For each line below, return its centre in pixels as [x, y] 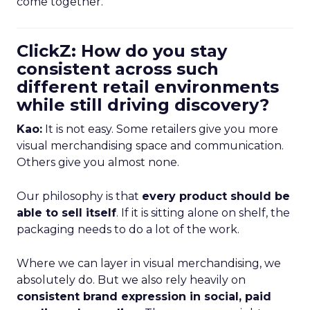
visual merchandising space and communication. [150, 146]
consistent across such [118, 69]
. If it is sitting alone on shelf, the [203, 213]
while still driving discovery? [143, 105]
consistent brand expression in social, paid [144, 297]
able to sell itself [66, 213]
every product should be [216, 196]
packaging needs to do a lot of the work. [128, 229]
